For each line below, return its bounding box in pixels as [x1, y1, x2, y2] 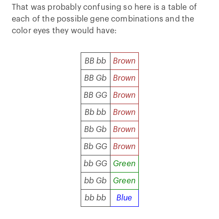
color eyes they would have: [12, 26, 117, 35]
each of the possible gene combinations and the [12, 15, 195, 23]
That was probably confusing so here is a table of [12, 3, 197, 11]
